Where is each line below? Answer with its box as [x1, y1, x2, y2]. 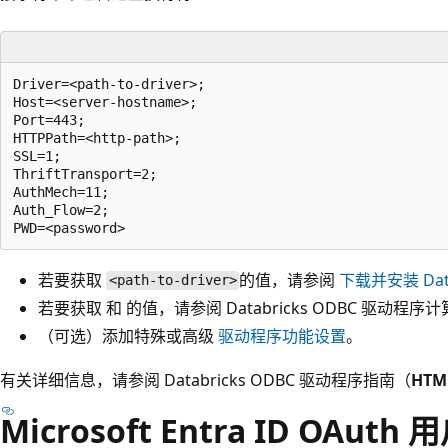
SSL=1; [13, 147, 61, 164]
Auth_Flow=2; [13, 201, 109, 218]
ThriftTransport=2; [13, 165, 157, 182]
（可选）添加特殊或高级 [38, 324, 218, 347]
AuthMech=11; [13, 183, 109, 200]
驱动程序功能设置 [218, 324, 346, 347]
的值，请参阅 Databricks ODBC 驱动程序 [126, 296, 425, 319]
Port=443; [13, 111, 85, 128]
